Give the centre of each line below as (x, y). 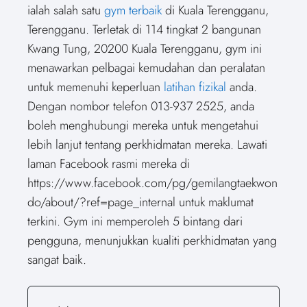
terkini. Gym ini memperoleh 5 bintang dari (135, 221)
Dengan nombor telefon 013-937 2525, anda (141, 106)
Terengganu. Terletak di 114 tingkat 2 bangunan (144, 29)
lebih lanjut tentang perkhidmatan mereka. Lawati (147, 144)
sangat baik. (57, 259)
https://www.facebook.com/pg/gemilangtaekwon (152, 183)
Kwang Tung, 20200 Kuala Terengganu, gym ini (145, 48)
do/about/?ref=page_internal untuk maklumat (140, 202)
